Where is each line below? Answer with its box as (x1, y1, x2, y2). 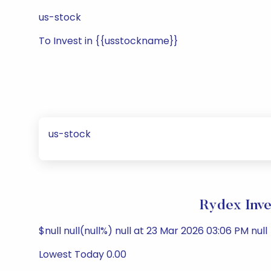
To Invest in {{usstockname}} (39, 34, 178, 48)
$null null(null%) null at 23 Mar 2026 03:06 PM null (39, 224, 267, 238)
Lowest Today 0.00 (39, 247, 126, 261)
